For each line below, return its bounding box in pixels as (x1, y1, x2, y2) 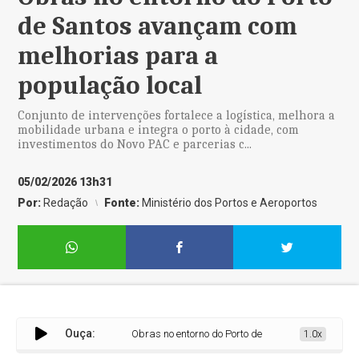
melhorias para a (18, 41, 219, 71)
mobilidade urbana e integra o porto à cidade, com (18, 123, 300, 137)
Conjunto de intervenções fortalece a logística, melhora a (18, 108, 336, 123)
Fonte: (104, 196, 143, 209)
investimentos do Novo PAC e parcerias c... (18, 137, 252, 151)
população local (18, 71, 203, 100)
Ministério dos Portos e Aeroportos (142, 196, 318, 209)
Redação (43, 196, 89, 209)
